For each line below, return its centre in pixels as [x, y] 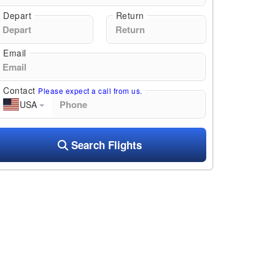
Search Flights [105, 145]
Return [130, 15]
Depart [17, 15]
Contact [21, 90]
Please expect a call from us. [90, 90]
